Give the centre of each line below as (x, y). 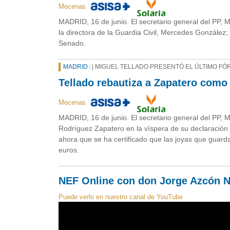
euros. (69, 150)
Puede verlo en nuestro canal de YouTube (122, 197)
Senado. (72, 43)
